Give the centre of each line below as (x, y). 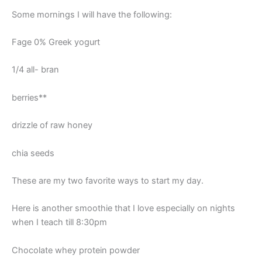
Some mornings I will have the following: (92, 14)
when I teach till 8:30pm (59, 223)
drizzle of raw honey (52, 125)
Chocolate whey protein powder (76, 250)
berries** (29, 97)
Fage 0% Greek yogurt (56, 42)
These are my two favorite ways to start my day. (108, 180)
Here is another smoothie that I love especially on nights (123, 208)
